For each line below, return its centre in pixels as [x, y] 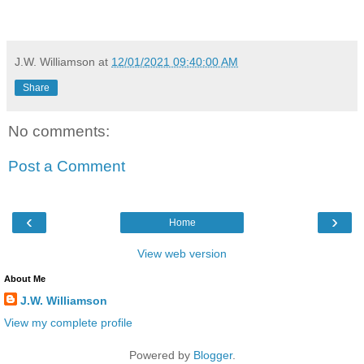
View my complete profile [68, 322]
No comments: [59, 131]
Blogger [212, 355]
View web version [182, 253]
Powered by [161, 355]
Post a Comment [67, 167]
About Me [25, 278]
